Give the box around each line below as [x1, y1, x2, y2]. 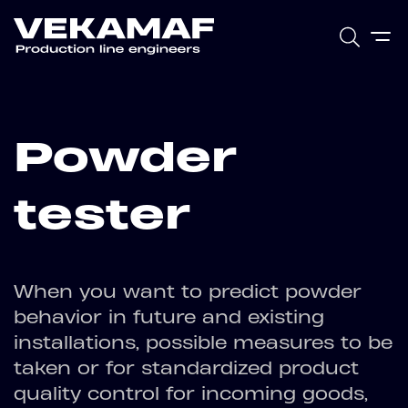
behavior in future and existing [14, 306, 324, 328]
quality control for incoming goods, [14, 382, 368, 404]
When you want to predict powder [14, 280, 362, 302]
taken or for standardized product [14, 357, 359, 379]
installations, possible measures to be [14, 331, 393, 353]
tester [14, 189, 190, 239]
